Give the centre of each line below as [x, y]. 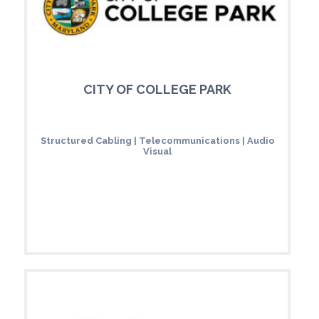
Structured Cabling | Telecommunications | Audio [157, 140]
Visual [157, 151]
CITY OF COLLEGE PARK [157, 89]
